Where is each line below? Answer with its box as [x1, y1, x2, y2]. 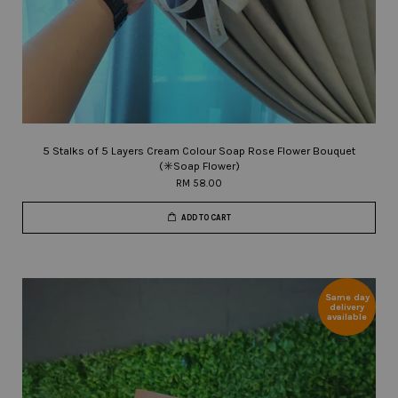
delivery [330, 301, 364, 313]
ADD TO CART [180, 213, 231, 222]
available [327, 311, 367, 322]
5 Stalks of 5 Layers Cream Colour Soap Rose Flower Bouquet [43, 144, 355, 157]
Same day [324, 291, 370, 303]
